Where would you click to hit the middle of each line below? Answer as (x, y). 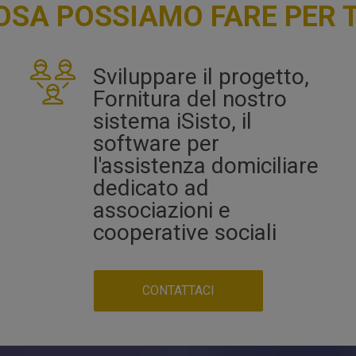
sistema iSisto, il (173, 122)
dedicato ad (151, 188)
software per (157, 144)
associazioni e (162, 211)
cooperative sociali (185, 233)
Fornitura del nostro (190, 99)
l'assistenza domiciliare (206, 166)
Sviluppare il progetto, (201, 77)
